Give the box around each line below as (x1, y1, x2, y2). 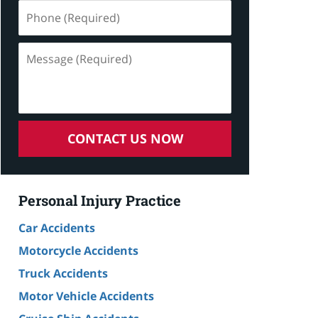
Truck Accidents (18, 265, 108, 281)
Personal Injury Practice (18, 190, 181, 209)
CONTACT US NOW (67, 129, 183, 147)
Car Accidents (18, 219, 95, 236)
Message (18, 42, 66, 58)
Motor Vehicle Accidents (18, 287, 154, 304)
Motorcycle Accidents (18, 242, 138, 258)
